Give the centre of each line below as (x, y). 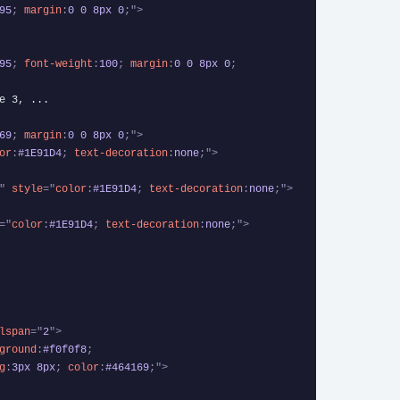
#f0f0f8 (65, 350)
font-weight (58, 64)
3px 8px (33, 367)
